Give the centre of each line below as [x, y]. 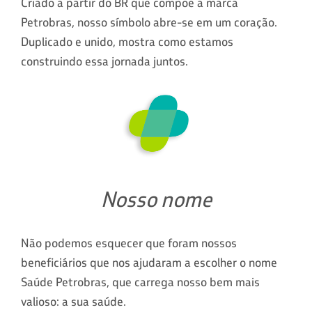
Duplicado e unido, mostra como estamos [127, 41]
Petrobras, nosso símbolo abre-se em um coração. [149, 22]
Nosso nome [156, 199]
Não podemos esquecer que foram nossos [129, 243]
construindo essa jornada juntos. [104, 61]
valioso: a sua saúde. [73, 301]
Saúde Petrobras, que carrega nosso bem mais [140, 282]
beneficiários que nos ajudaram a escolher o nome [149, 262]
